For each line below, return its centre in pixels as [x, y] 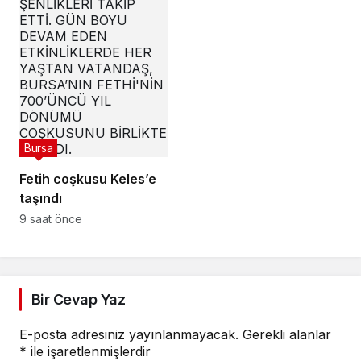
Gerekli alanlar [287, 335]
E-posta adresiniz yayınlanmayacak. [129, 335]
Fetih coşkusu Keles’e [88, 179]
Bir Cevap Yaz [78, 300]
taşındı [41, 199]
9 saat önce [51, 219]
